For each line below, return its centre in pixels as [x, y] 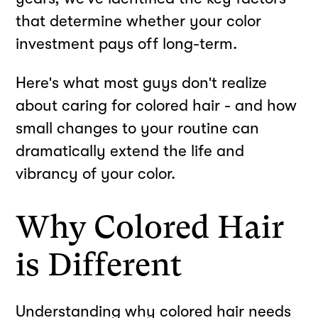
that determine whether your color [139, 21]
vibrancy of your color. [96, 173]
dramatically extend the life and [130, 150]
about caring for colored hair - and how [157, 105]
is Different [99, 265]
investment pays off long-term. [127, 44]
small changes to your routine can [138, 128]
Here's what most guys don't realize [142, 82]
